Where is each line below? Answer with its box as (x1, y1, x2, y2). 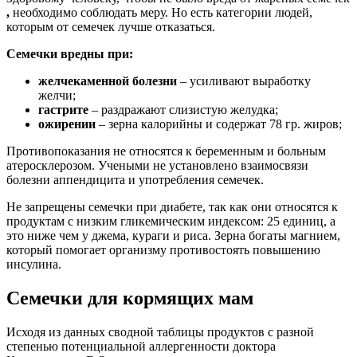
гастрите (38, 103, 88, 116)
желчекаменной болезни (38, 74, 177, 88)
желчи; (38, 88, 76, 102)
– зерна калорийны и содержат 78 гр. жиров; (96, 117, 342, 131)
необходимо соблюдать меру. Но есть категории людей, (10, 6, 312, 19)
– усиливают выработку (177, 74, 311, 88)
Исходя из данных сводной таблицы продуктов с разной (6, 324, 314, 339)
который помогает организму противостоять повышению (6, 243, 320, 257)
